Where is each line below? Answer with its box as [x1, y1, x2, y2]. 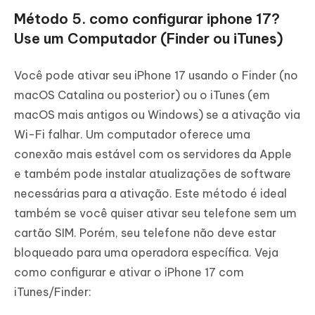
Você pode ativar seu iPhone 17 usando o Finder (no [14, 67, 298, 82]
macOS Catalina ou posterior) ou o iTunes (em [14, 87, 270, 102]
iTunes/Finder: [14, 284, 91, 299]
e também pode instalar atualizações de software [14, 166, 291, 181]
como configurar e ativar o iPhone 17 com [14, 264, 244, 279]
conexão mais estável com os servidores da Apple [14, 146, 292, 161]
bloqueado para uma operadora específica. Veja [14, 245, 278, 259]
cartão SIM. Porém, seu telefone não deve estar [14, 225, 276, 240]
